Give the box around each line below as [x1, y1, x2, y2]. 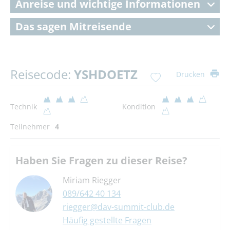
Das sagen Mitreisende [15, 20, 131, 34]
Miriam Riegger [63, 175, 121, 186]
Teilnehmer [10, 122, 50, 132]
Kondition [122, 102, 156, 112]
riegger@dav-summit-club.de [63, 201, 175, 213]
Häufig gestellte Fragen [63, 215, 151, 226]
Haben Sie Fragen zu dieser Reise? [15, 154, 187, 168]
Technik [10, 102, 37, 112]
